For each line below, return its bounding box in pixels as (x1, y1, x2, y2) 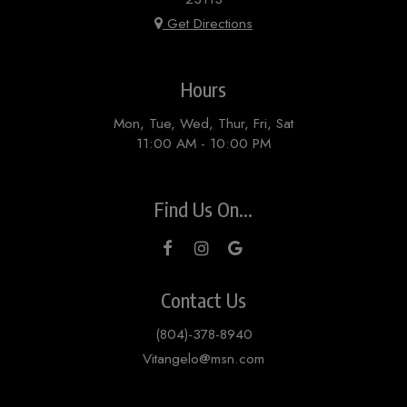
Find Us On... (154, 196, 253, 222)
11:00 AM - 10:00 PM (136, 133, 271, 154)
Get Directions (163, 14, 253, 35)
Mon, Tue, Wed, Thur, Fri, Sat (114, 113, 293, 134)
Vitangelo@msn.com (143, 348, 264, 369)
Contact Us (161, 287, 246, 313)
